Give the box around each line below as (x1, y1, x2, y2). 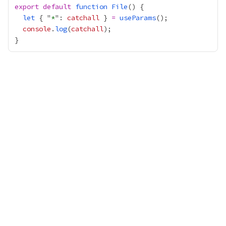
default (43, 2, 71, 11)
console (23, 24, 51, 33)
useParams (120, 13, 156, 22)
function (75, 2, 107, 11)
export (15, 2, 39, 11)
